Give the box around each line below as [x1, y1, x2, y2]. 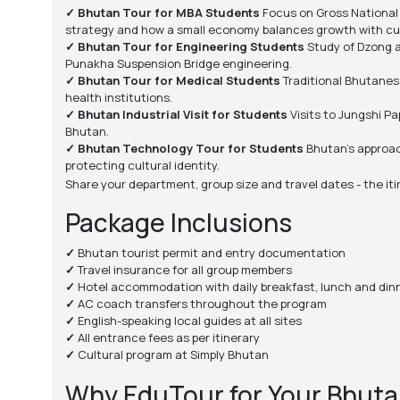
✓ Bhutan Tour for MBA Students [64, 4, 260, 21]
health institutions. [64, 89, 172, 106]
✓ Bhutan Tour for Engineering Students [64, 38, 304, 55]
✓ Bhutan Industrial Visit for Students [64, 106, 287, 123]
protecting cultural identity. [64, 157, 220, 174]
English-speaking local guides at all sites [77, 312, 302, 329]
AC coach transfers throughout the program [77, 296, 327, 312]
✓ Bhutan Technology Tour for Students [64, 140, 304, 157]
